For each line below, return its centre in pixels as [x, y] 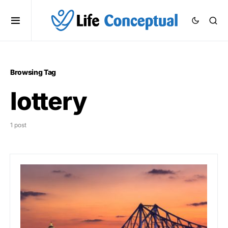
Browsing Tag [33, 72]
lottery [49, 101]
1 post [18, 125]
